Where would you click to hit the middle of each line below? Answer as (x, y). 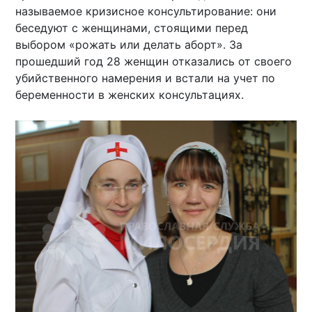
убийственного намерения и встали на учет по (146, 78)
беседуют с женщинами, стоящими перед (132, 28)
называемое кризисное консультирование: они (146, 11)
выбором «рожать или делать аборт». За (129, 45)
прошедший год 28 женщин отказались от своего (154, 62)
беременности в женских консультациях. (130, 95)
